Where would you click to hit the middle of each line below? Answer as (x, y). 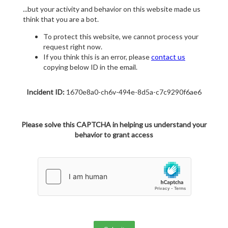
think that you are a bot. (61, 19)
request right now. (73, 47)
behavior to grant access (114, 135)
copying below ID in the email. (90, 67)
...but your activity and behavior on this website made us (112, 9)
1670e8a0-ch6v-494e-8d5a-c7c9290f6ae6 (133, 92)
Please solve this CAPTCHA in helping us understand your (114, 125)
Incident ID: (46, 92)
